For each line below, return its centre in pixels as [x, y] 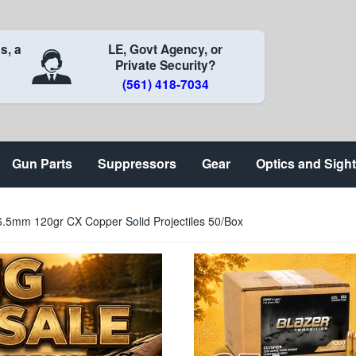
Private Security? [166, 65]
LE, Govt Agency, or [166, 49]
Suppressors [137, 163]
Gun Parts [42, 163]
